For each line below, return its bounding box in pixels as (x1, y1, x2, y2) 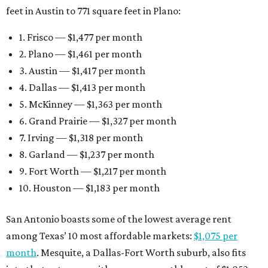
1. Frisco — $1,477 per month (19, 31, 142, 43)
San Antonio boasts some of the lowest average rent (6, 213, 232, 225)
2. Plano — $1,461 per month (19, 48, 142, 60)
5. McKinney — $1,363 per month (19, 98, 162, 110)
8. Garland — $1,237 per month (19, 148, 154, 160)
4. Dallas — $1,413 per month (19, 81, 145, 93)
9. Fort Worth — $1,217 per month (19, 165, 166, 177)
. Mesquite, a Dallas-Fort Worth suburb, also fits (36, 246, 246, 258)
